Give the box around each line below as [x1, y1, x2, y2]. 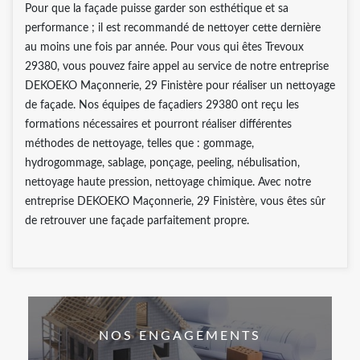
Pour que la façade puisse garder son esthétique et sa [25, 2, 288, 14]
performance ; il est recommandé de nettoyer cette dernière [25, 22, 321, 34]
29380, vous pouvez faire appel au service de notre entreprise [25, 60, 329, 72]
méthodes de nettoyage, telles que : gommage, [25, 137, 254, 149]
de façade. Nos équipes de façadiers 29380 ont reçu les [25, 99, 299, 111]
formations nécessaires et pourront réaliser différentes [25, 118, 292, 130]
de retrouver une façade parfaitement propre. [25, 215, 249, 227]
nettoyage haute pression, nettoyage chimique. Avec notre [25, 176, 311, 188]
